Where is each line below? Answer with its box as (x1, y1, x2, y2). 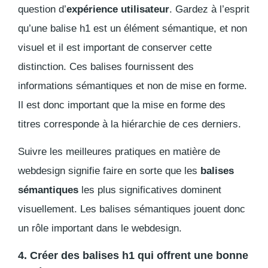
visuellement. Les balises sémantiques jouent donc (18, 203, 245, 215)
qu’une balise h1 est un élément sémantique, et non (18, 23, 247, 35)
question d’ (18, 4, 66, 16)
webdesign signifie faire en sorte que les (18, 165, 200, 177)
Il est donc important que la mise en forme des (18, 99, 226, 111)
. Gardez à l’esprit (169, 4, 249, 16)
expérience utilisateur (66, 4, 169, 16)
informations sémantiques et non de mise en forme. (18, 80, 247, 92)
